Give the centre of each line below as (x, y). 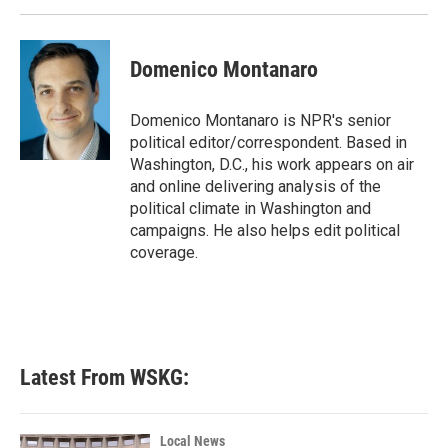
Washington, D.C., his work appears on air (272, 164)
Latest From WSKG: (104, 377)
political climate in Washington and (250, 208)
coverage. (164, 252)
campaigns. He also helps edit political (265, 230)
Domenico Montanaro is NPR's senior (260, 120)
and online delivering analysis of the (255, 186)
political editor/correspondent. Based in (268, 142)
